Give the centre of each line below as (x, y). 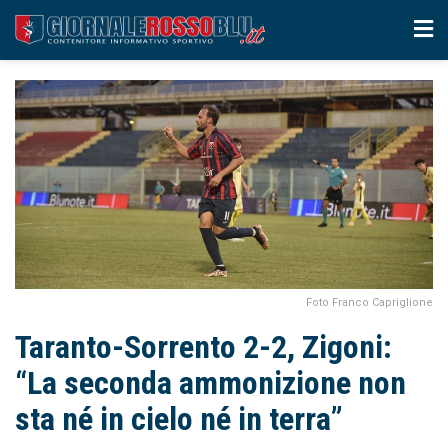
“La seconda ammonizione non (210, 383)
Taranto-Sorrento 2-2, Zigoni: (203, 347)
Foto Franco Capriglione (369, 302)
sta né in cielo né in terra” (179, 419)
